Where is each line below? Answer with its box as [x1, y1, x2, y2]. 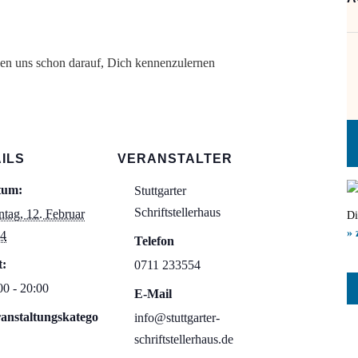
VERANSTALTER [117, 152, 233, 165]
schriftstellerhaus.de [134, 332, 233, 346]
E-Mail [134, 287, 172, 300]
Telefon [134, 234, 174, 248]
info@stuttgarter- [134, 311, 220, 324]
